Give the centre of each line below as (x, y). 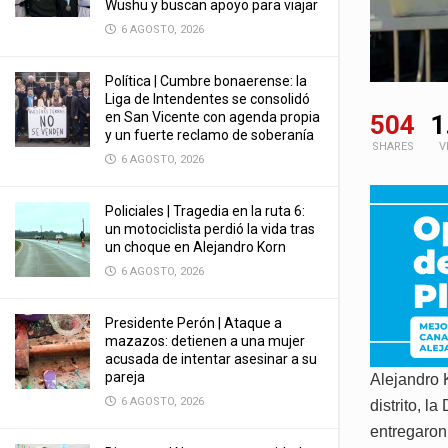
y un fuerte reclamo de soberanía (209, 135)
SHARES (392, 147)
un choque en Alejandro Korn (195, 247)
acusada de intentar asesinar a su (211, 359)
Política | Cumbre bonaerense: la (206, 81)
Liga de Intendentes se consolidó (207, 99)
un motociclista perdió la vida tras (210, 229)
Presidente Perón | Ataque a (193, 323)
